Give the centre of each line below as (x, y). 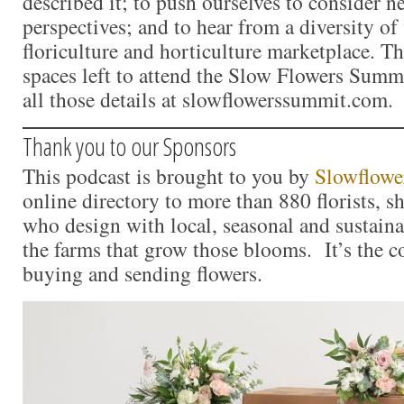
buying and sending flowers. (142, 274)
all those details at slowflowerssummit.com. (208, 100)
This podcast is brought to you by (169, 176)
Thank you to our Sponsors (129, 147)
